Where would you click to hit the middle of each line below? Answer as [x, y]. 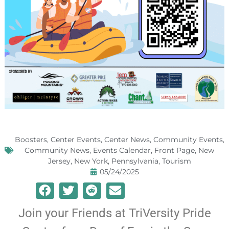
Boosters [31, 139]
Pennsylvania [135, 161]
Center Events [75, 139]
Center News [127, 139]
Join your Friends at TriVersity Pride [114, 213]
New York [91, 161]
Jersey [59, 161]
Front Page [175, 150]
